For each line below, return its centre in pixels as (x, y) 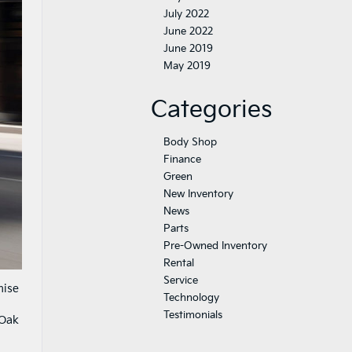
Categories (211, 110)
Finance (182, 159)
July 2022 (186, 14)
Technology (191, 298)
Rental (179, 263)
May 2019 (187, 66)
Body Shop (190, 142)
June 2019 (188, 49)
